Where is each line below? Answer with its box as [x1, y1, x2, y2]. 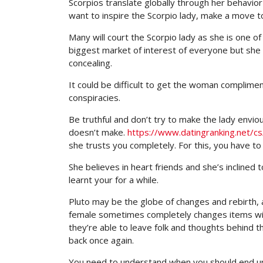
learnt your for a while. [69, 174, 159, 186]
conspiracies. [69, 92, 120, 103]
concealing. [69, 57, 112, 69]
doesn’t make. [69, 126, 127, 138]
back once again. [69, 234, 134, 246]
